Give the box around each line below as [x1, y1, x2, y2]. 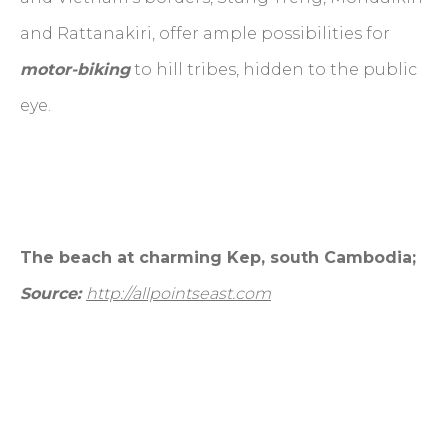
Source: [20, 283, 86, 303]
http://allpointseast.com [86, 283, 271, 303]
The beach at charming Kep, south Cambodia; [20, 247, 416, 267]
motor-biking [20, 59, 130, 79]
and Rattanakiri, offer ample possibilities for [20, 23, 390, 43]
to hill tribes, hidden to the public [130, 59, 417, 79]
